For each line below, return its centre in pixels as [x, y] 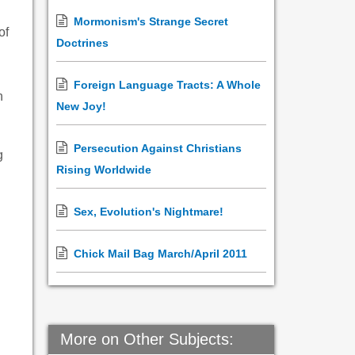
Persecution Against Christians [158, 148]
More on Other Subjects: [147, 339]
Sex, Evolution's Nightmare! [149, 212]
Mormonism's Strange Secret [151, 21]
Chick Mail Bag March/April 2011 [160, 254]
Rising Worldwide [104, 170]
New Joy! [81, 106]
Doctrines [82, 43]
